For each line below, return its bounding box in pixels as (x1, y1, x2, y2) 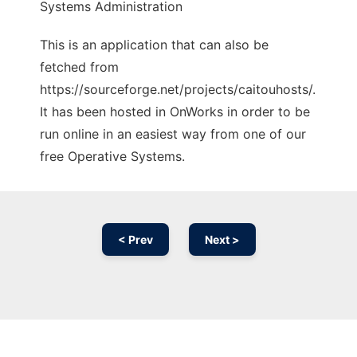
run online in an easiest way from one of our (40, 126, 306, 143)
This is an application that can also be (40, 37, 269, 53)
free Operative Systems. (40, 148, 185, 165)
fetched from (40, 59, 119, 76)
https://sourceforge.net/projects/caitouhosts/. (40, 81, 316, 98)
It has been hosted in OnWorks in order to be (40, 104, 310, 120)
